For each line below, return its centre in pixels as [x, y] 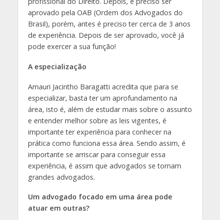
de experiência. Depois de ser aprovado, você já [106, 35]
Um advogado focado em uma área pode [100, 197]
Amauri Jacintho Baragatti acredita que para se [103, 86]
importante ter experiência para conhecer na [99, 132]
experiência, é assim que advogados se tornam [104, 165]
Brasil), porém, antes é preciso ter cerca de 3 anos [109, 24]
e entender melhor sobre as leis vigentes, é [97, 120]
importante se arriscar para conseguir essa [96, 154]
